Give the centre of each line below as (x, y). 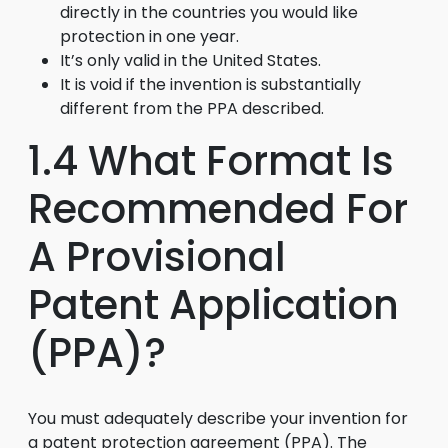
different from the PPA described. (192, 108)
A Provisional (157, 257)
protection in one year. (149, 36)
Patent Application (213, 305)
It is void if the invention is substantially (210, 84)
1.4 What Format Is (211, 161)
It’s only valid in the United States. (190, 60)
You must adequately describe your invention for (218, 418)
